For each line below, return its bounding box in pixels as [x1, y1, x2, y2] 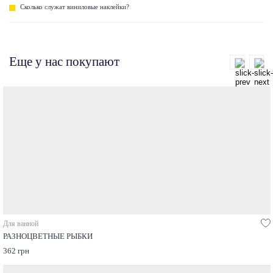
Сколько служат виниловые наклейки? [19, 2, 129, 10]
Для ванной [2, 219, 38, 229]
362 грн [2, 247, 29, 256]
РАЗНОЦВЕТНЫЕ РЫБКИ [2, 232, 93, 241]
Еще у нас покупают [9, 54, 119, 69]
